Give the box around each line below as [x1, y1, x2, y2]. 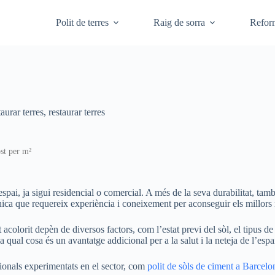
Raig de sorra [153, 17, 206, 28]
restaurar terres [48, 107, 105, 118]
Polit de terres [56, 17, 109, 28]
